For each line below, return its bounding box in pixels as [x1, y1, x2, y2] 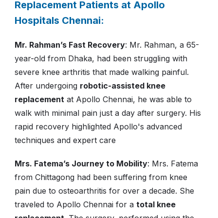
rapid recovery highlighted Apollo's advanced [15, 122, 182, 132]
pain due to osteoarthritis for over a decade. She [15, 186, 194, 196]
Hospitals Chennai [15, 15, 101, 27]
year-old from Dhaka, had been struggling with [15, 54, 187, 64]
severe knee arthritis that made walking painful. [15, 67, 189, 77]
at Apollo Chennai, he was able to [64, 94, 192, 105]
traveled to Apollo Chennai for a [15, 200, 136, 210]
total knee [136, 200, 176, 210]
